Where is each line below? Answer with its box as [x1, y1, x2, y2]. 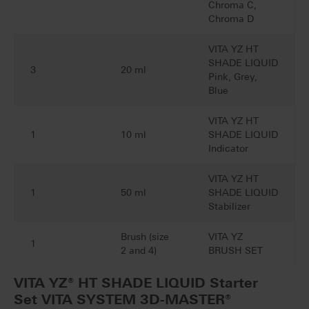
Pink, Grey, [208, 71, 257, 83]
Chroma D [208, 13, 254, 25]
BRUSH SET [208, 245, 263, 257]
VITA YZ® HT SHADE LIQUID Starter [14, 275, 258, 292]
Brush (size [121, 231, 169, 243]
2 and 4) [121, 245, 157, 257]
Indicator [208, 143, 248, 154]
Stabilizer [208, 201, 250, 212]
